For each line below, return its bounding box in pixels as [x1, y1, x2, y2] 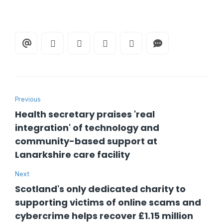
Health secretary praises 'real [15, 108, 155, 121]
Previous [15, 95, 41, 104]
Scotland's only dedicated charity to [15, 183, 186, 196]
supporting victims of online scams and [15, 196, 201, 209]
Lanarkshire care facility [15, 148, 130, 161]
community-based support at [15, 135, 157, 148]
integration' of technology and [15, 121, 159, 134]
